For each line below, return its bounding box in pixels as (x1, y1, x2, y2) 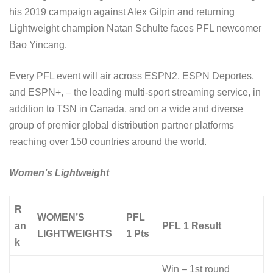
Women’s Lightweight (9, 168, 109, 179)
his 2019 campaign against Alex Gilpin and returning (9, 7, 235, 18)
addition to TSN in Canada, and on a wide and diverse (9, 104, 243, 115)
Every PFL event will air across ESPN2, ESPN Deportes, (9, 71, 254, 82)
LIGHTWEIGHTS (37, 229, 112, 239)
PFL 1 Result (162, 221, 221, 232)
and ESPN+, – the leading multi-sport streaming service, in (9, 87, 261, 98)
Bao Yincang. (9, 40, 69, 51)
